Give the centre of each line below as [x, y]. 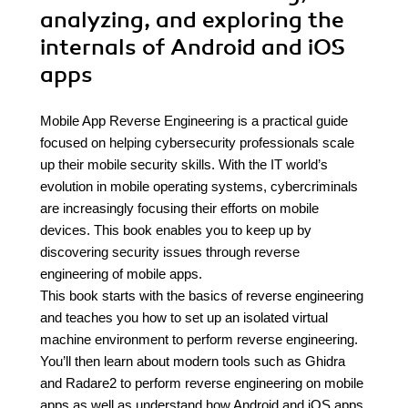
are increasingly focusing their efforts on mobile [179, 208]
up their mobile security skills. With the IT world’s [184, 164]
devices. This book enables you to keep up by [176, 230]
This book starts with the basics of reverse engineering [202, 296]
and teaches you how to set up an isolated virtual [184, 317]
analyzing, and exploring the [192, 20]
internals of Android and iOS [193, 47]
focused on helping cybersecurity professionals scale [197, 143]
